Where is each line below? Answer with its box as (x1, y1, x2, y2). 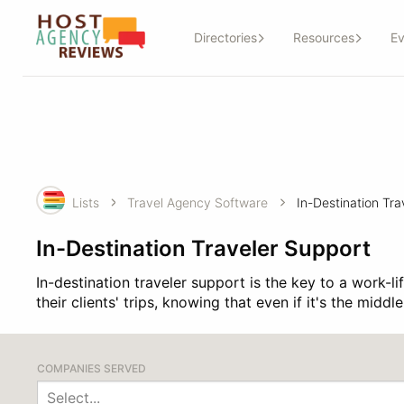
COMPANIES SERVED (36, 361, 146, 375)
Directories (193, 30, 257, 46)
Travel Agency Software (127, 194, 269, 210)
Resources (292, 30, 354, 46)
